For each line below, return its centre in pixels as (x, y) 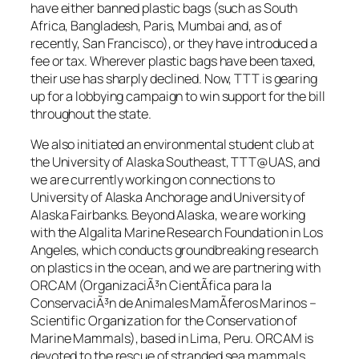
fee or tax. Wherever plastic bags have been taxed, (173, 61)
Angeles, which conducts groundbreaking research (175, 250)
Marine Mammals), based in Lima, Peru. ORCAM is (172, 339)
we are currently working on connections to (153, 180)
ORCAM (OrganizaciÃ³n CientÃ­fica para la (151, 286)
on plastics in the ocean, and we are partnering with (175, 268)
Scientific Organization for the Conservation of (164, 321)
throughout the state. (91, 113)
